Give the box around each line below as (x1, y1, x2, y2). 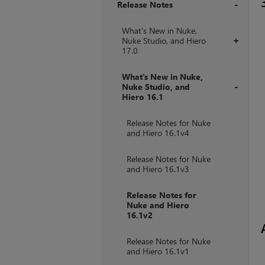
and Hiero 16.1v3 (126, 163, 189, 175)
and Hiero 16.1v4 (126, 127, 189, 139)
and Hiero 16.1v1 (126, 245, 189, 257)
